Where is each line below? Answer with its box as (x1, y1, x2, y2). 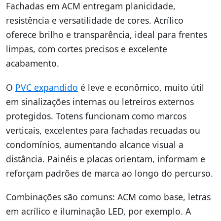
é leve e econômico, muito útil (78, 81, 204, 93)
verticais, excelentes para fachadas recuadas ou (6, 124, 200, 136)
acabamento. (6, 57, 59, 70)
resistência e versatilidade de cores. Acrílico (6, 14, 184, 27)
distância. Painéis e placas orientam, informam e (6, 152, 205, 165)
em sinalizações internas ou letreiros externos (6, 95, 194, 108)
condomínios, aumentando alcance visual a (6, 138, 184, 150)
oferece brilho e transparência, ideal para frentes (6, 29, 207, 41)
